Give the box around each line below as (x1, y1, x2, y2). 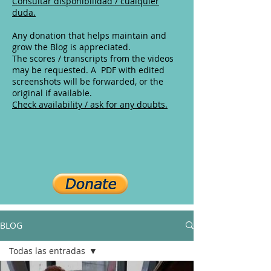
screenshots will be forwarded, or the (12, 75, 163, 87)
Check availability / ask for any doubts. (12, 98, 168, 110)
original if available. (12, 87, 92, 99)
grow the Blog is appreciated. (12, 41, 131, 53)
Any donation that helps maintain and (12, 29, 166, 41)
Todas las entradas (9, 244, 85, 256)
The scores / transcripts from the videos (12, 52, 174, 64)
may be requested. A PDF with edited (12, 64, 165, 76)
